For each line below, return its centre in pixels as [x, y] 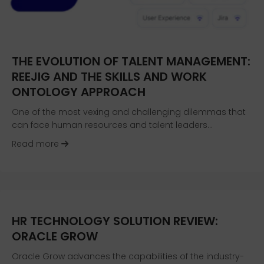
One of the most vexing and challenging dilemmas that [129, 112]
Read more [37, 144]
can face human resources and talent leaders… [112, 125]
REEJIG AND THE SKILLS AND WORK [109, 77]
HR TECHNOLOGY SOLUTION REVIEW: [115, 221]
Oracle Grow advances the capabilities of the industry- [128, 257]
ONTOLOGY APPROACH [79, 92]
